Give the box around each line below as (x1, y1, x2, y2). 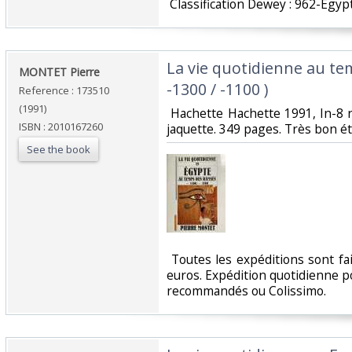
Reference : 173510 (19, 83, 109, 98)
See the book (27, 142, 90, 157)
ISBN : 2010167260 (19, 119, 103, 134)
